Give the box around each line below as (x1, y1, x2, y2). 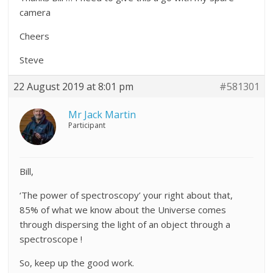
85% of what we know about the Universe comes (19, 204, 227, 216)
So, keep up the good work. (19, 257, 135, 269)
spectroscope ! (19, 233, 83, 246)
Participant (68, 120, 106, 131)
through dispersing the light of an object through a (19, 218, 231, 231)
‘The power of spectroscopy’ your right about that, (19, 189, 233, 202)
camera (19, 6, 51, 19)
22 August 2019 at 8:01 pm (13, 80, 134, 94)
